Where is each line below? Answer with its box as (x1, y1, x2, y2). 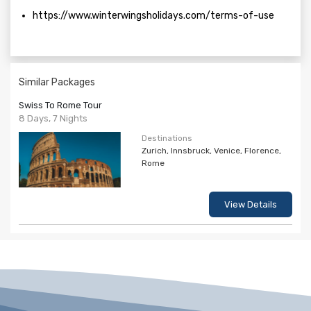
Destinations (141, 133, 192, 143)
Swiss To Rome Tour (19, 100, 102, 110)
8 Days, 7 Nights (19, 113, 87, 124)
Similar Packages (19, 76, 95, 88)
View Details (224, 199, 277, 210)
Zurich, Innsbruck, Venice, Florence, (141, 146, 281, 155)
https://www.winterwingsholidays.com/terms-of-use (33, 10, 274, 22)
